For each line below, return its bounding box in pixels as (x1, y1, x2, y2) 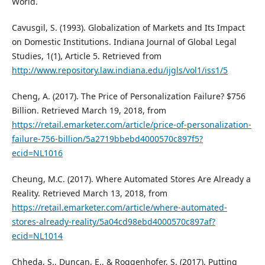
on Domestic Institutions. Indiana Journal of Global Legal (11, 36, 237, 48)
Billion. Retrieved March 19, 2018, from (11, 105, 166, 117)
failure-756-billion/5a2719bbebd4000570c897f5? (11, 133, 203, 145)
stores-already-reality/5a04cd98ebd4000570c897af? (11, 216, 215, 228)
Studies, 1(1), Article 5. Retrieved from (11, 50, 161, 62)
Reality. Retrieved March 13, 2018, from (11, 188, 167, 199)
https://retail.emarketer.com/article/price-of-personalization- (11, 119, 251, 131)
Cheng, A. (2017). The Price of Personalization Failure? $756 (11, 91, 245, 102)
